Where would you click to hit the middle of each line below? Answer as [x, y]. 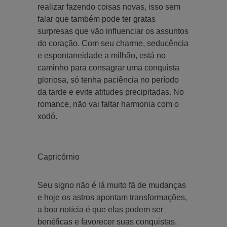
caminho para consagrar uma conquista [108, 67]
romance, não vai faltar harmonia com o [108, 104]
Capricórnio [59, 157]
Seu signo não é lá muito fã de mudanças [112, 185]
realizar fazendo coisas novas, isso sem [109, 7]
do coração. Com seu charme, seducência [113, 43]
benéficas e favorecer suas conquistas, [107, 221]
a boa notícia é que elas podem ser [100, 209]
